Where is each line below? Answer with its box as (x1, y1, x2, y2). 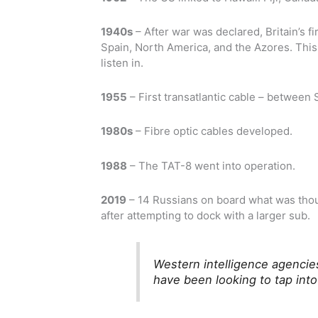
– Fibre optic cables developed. (133, 124, 292, 138)
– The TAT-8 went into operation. (127, 158, 295, 172)
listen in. (101, 55, 143, 70)
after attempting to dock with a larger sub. (101, 208, 310, 222)
